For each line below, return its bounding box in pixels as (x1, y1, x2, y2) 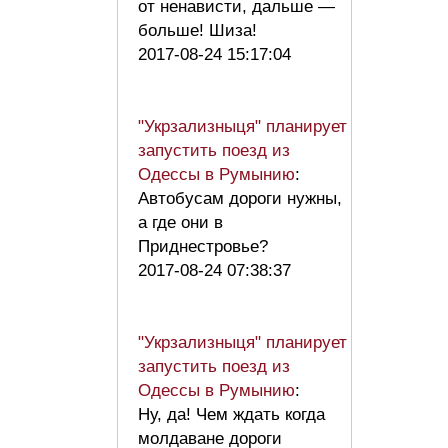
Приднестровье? (138, 236, 268, 256)
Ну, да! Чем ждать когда (138, 404, 325, 424)
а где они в (138, 212, 223, 232)
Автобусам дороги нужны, (138, 188, 342, 208)
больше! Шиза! (138, 20, 267, 40)
